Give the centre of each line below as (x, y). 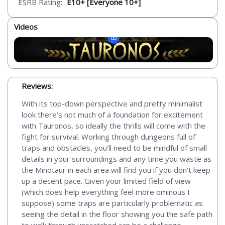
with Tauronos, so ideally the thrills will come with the (114, 125)
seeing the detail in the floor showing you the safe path (117, 214)
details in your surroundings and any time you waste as (117, 158)
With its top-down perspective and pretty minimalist (112, 103)
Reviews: (37, 86)
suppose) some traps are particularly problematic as (112, 203)
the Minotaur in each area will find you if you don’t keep (116, 170)
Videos (26, 27)
